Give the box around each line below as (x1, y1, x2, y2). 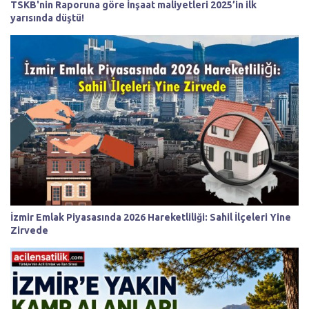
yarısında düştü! (10, 12, 84, 24)
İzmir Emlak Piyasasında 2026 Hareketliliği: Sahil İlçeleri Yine (10, 211, 291, 223)
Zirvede (10, 224, 48, 236)
